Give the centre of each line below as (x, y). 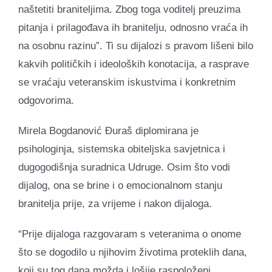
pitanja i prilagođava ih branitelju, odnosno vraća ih (133, 27)
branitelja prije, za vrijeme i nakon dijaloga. (115, 203)
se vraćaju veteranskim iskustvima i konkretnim (127, 82)
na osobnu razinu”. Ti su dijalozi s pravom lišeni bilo (136, 46)
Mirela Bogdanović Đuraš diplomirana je (108, 131)
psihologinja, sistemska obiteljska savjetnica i (122, 149)
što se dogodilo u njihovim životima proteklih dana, (133, 252)
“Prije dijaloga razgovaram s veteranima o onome (130, 234)
